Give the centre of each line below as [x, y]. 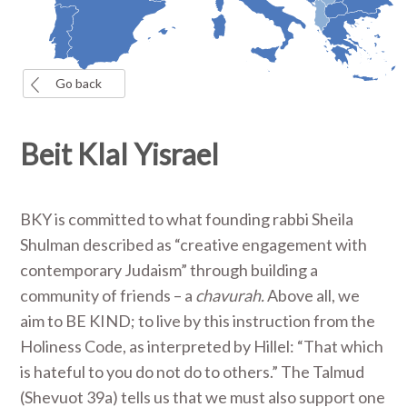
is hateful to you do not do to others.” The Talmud [193, 372]
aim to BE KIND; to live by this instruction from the [198, 321]
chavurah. [230, 295]
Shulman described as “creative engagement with [194, 244]
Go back [79, 83]
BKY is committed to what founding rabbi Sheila [187, 219]
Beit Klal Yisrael [120, 154]
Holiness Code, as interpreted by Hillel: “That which [202, 346]
